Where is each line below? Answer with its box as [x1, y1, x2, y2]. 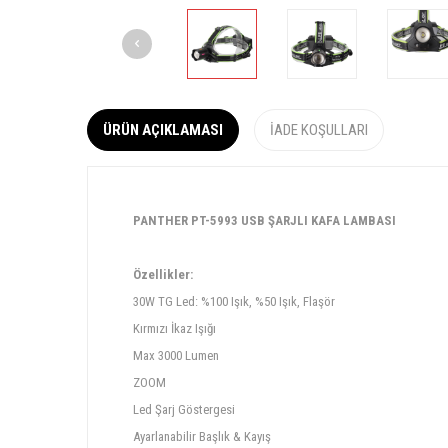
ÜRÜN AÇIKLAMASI [103, 121, 223, 139]
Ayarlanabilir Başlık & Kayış [133, 429, 271, 444]
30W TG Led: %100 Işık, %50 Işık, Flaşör [133, 294, 335, 309]
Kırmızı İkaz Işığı [133, 321, 216, 336]
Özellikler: [133, 267, 193, 282]
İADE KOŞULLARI [270, 121, 368, 139]
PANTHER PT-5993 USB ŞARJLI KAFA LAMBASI [133, 213, 396, 228]
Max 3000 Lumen [133, 348, 219, 363]
